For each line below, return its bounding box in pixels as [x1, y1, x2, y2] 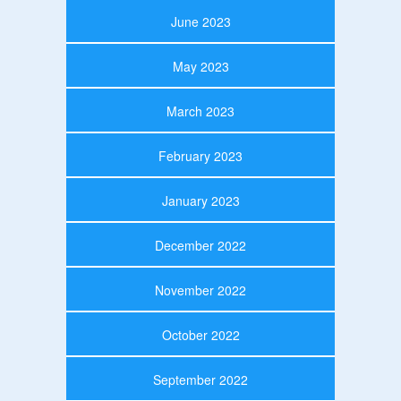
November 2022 [155, 280, 246, 299]
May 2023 [172, 56, 229, 75]
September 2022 [153, 370, 248, 388]
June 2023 [170, 12, 231, 30]
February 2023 [158, 146, 243, 165]
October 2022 [161, 325, 240, 344]
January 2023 [161, 191, 240, 209]
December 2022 [155, 235, 246, 254]
